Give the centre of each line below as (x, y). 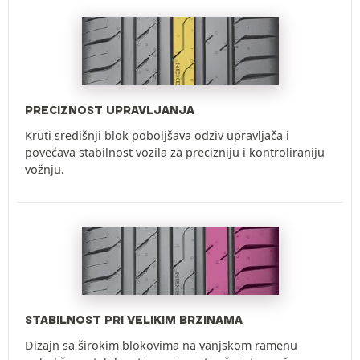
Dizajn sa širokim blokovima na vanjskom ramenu (161, 346)
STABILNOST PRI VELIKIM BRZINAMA (134, 320)
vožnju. (45, 170)
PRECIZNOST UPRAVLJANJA (110, 110)
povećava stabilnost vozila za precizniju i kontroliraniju (175, 153)
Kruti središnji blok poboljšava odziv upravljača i (157, 136)
